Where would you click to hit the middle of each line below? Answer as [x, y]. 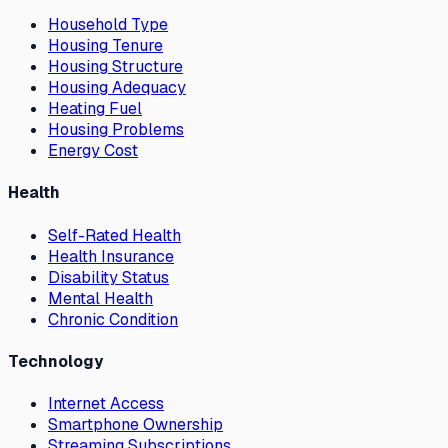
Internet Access [106, 404]
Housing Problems [116, 130]
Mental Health [100, 298]
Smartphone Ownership [135, 425]
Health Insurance [111, 256]
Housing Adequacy [117, 88]
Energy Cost [93, 151]
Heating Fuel [95, 109]
